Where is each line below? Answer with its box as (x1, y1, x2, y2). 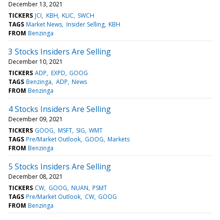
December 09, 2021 (8, 114, 63, 123)
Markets (107, 135, 130, 143)
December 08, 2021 (8, 172, 63, 181)
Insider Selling (66, 20, 105, 28)
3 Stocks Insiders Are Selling (8, 46, 111, 57)
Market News (26, 20, 62, 28)
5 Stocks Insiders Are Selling (8, 161, 111, 172)
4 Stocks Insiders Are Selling (8, 103, 111, 114)
